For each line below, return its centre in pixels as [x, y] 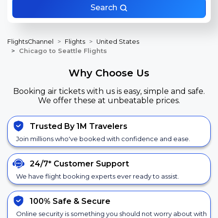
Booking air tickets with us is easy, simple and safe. [109, 91]
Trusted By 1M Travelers [79, 126]
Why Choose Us [109, 73]
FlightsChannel [30, 42]
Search [105, 8]
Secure [96, 201]
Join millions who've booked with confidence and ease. [103, 139]
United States [118, 42]
